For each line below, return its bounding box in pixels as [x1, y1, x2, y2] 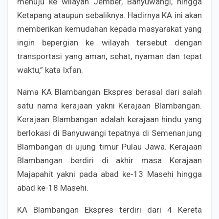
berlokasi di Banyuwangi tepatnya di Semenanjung [17, 128, 202, 138]
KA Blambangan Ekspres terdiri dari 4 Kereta [17, 204, 202, 215]
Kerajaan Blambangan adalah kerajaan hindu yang [17, 114, 202, 124]
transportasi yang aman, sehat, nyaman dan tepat [17, 51, 202, 61]
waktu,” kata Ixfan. [17, 65, 83, 75]
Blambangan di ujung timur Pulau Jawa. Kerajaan [17, 141, 202, 152]
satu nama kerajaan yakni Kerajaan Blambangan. [17, 100, 202, 110]
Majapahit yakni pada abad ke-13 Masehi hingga [17, 169, 202, 179]
